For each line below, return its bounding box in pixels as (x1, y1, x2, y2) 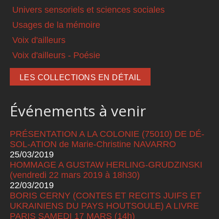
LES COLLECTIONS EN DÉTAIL (20, 73, 141, 82)
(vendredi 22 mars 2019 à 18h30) (10, 170, 140, 180)
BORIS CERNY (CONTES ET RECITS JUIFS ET (10, 191, 201, 201)
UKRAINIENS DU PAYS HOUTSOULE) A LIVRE (10, 201, 199, 211)
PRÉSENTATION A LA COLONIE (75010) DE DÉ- (10, 129, 204, 139)
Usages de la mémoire (12, 20, 100, 30)
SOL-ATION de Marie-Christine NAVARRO (10, 139, 176, 150)
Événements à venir (10, 101, 146, 121)
